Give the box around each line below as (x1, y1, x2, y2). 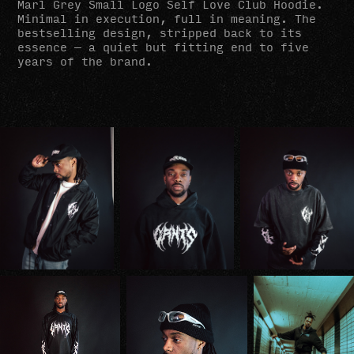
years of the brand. (17, 51, 153, 71)
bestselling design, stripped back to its (17, 23, 303, 43)
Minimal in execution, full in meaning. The (17, 9, 317, 28)
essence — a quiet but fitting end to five (17, 37, 310, 57)
